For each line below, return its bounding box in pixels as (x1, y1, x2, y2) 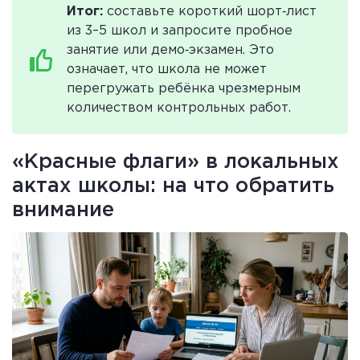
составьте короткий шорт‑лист (103, 5, 317, 18)
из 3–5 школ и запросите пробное (67, 24, 292, 37)
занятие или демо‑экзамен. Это (67, 43, 274, 56)
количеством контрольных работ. (67, 101, 291, 114)
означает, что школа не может (67, 63, 267, 76)
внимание (12, 201, 114, 219)
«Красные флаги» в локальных (12, 153, 339, 171)
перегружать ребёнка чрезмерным (67, 82, 301, 95)
